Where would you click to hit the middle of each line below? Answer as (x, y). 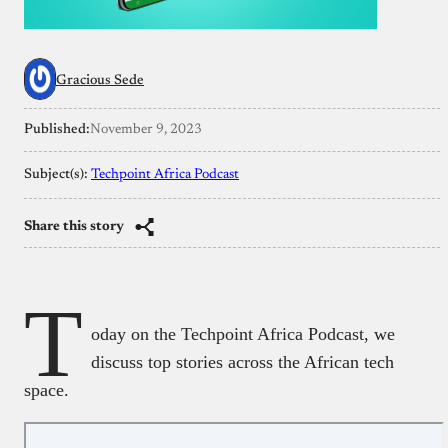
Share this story (74, 226)
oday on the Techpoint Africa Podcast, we (243, 333)
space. (46, 389)
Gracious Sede (100, 80)
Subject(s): (57, 174)
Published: (57, 129)
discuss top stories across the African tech (242, 361)
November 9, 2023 (146, 129)
